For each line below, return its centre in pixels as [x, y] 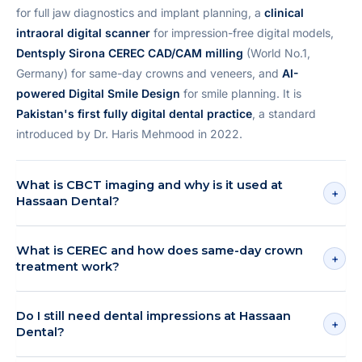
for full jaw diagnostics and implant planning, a [140, 13]
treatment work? [68, 267]
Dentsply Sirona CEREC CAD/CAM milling [130, 53]
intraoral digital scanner [83, 33]
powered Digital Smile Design [98, 94]
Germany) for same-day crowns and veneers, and [149, 74]
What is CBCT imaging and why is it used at [149, 185]
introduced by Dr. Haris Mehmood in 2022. [129, 134]
